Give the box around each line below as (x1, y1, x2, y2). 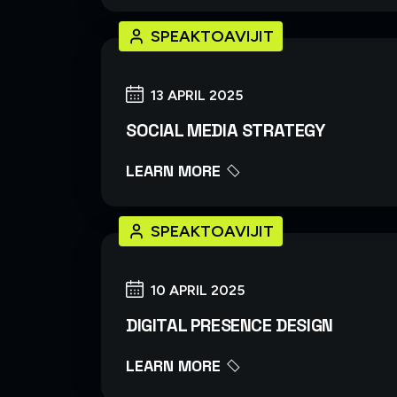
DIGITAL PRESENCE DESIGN (126, 313, 333, 337)
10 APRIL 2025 (151, 281, 245, 299)
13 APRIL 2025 (151, 86, 243, 104)
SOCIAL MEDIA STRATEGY (126, 118, 325, 142)
